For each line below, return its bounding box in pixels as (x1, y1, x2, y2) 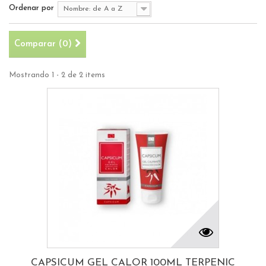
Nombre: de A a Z (64, 5, 123, 13)
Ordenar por (9, 4, 54, 12)
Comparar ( (14, 40, 62, 49)
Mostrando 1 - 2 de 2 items (9, 71, 105, 80)
